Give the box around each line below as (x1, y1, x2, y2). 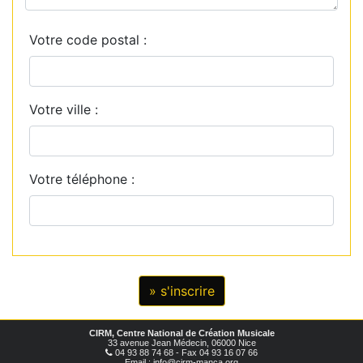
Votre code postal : (29, 32, 155, 49)
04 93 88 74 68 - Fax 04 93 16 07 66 (113, 348, 258, 358)
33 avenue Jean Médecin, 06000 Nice (107, 338, 256, 348)
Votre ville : (29, 101, 106, 118)
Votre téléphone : (29, 171, 143, 188)
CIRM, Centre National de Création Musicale (88, 328, 275, 339)
